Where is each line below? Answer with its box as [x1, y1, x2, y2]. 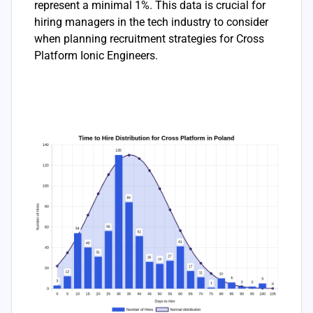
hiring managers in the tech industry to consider [34, 15, 268, 29]
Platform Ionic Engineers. [34, 48, 158, 62]
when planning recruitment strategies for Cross [34, 31, 264, 45]
